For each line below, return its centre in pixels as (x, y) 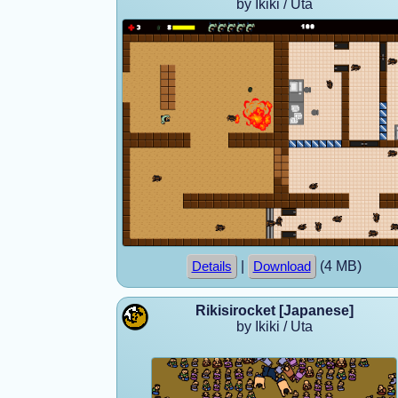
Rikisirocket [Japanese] (274, 310)
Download (282, 266)
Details (211, 266)
